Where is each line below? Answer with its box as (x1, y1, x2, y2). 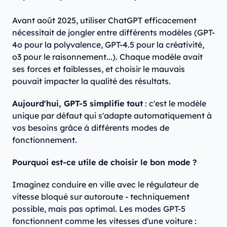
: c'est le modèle (143, 98, 206, 109)
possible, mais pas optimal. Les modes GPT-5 (12, 204, 185, 214)
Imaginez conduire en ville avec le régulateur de (12, 179, 199, 190)
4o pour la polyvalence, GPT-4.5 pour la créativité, (12, 40, 204, 50)
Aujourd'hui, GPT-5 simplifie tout (12, 98, 143, 109)
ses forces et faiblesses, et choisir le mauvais (12, 64, 185, 74)
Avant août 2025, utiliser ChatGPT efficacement (12, 15, 197, 26)
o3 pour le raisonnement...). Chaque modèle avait (12, 52, 203, 62)
